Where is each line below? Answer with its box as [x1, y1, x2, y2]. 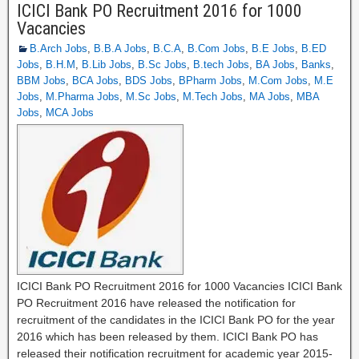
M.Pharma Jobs [46, 91, 119, 103]
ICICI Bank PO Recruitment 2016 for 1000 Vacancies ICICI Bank [17, 280, 342, 292]
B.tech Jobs [193, 58, 249, 71]
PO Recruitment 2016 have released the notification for [17, 296, 296, 309]
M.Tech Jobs [183, 91, 243, 103]
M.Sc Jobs [126, 91, 176, 103]
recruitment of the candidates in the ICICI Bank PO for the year [17, 313, 335, 326]
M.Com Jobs [248, 75, 308, 87]
